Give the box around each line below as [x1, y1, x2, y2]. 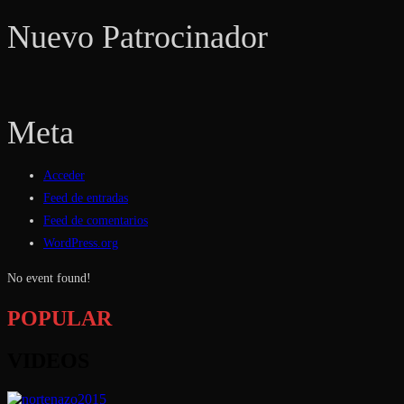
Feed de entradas [43, 190, 128, 205]
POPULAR [7, 307, 112, 331]
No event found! [7, 271, 91, 285]
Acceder [43, 168, 85, 182]
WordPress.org [43, 235, 118, 250]
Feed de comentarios [43, 213, 148, 227]
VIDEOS [7, 349, 89, 373]
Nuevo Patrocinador [7, 18, 268, 55]
